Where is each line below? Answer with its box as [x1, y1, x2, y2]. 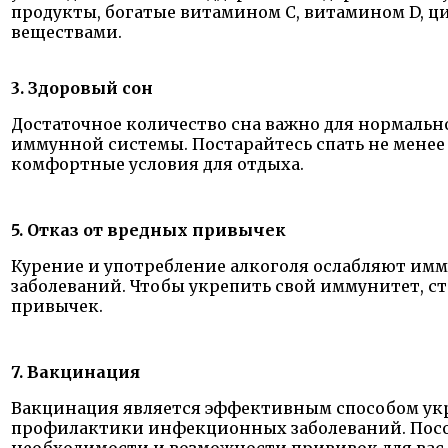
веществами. [11, 21, 122, 42]
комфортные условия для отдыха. [11, 153, 304, 174]
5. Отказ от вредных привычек [11, 219, 286, 240]
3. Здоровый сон [11, 77, 153, 98]
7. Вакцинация [11, 361, 140, 382]
